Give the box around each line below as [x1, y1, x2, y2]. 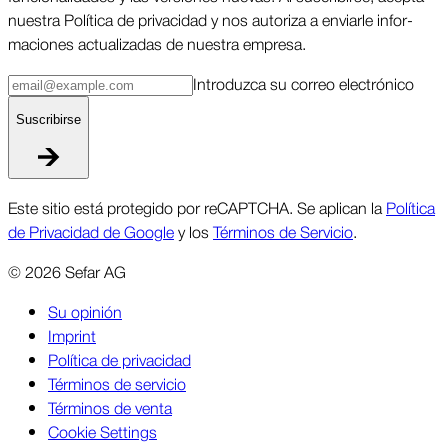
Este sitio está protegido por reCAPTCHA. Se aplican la [8, 194, 386, 219]
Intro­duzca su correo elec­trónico [193, 71, 414, 96]
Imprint [48, 322, 96, 347]
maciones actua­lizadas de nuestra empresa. [8, 31, 306, 56]
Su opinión [48, 298, 122, 323]
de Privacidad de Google [8, 218, 174, 243]
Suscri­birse [16, 112, 81, 128]
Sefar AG [65, 258, 126, 283]
